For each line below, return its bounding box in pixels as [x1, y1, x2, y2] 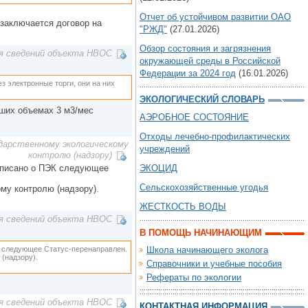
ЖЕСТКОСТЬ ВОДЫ [140, 201, 226, 212]
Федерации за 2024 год [140, 68, 236, 78]
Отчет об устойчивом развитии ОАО [140, 12, 291, 22]
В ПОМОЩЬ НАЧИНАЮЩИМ [140, 228, 262, 238]
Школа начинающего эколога [146, 245, 268, 255]
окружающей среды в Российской [140, 56, 280, 66]
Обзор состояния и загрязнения [140, 43, 271, 54]
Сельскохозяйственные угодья [140, 182, 268, 192]
